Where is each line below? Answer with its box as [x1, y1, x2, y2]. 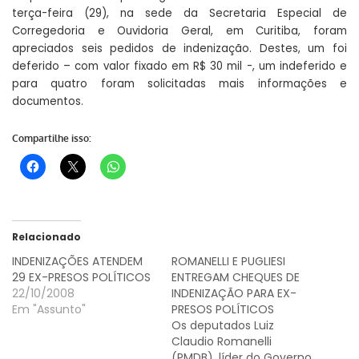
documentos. [12, 93, 83, 109]
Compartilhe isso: [12, 131, 91, 144]
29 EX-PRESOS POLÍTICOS [12, 269, 151, 286]
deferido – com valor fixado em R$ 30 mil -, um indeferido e [12, 58, 347, 74]
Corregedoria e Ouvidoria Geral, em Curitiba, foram [12, 22, 347, 38]
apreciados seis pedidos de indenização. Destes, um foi [12, 40, 347, 56]
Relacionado [12, 230, 81, 244]
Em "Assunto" [12, 301, 86, 318]
